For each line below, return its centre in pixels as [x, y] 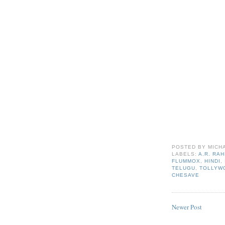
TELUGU [184, 168]
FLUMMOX [186, 161]
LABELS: [185, 154]
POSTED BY [190, 147]
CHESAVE [186, 175]
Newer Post [187, 207]
